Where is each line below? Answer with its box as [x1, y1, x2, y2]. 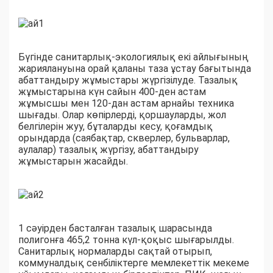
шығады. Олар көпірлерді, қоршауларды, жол [18, 109, 226, 121]
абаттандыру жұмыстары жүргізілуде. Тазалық [18, 74, 238, 87]
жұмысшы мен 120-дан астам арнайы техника [18, 97, 234, 110]
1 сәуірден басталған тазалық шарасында [18, 222, 212, 235]
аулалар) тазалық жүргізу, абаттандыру [18, 144, 199, 156]
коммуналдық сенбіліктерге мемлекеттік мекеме [18, 257, 249, 269]
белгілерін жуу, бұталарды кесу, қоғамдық [18, 121, 213, 133]
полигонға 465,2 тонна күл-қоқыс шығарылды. [18, 234, 234, 246]
